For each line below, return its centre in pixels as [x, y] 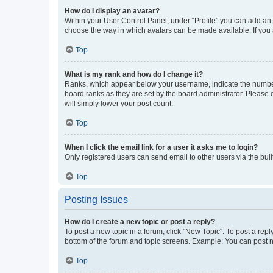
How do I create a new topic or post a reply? [140, 222]
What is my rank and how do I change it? [134, 74]
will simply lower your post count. [119, 103]
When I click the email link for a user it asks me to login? [161, 147]
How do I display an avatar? [112, 11]
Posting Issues [96, 199]
